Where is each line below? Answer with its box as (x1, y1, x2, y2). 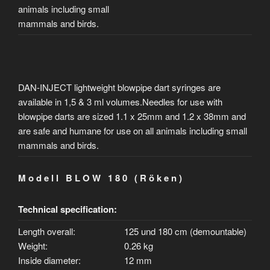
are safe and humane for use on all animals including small (18, 124, 247, 137)
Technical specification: (18, 202, 117, 216)
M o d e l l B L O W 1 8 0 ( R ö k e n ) (18, 171, 182, 184)
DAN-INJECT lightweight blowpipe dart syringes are (18, 81, 221, 93)
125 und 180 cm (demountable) (124, 225, 246, 237)
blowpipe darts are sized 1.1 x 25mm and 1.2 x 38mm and (18, 110, 246, 122)
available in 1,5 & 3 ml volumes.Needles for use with (18, 95, 222, 108)
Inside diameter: (18, 254, 81, 266)
